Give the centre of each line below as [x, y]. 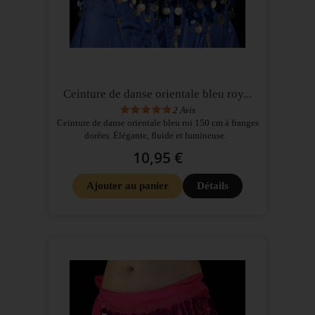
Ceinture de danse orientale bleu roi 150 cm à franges [157, 122]
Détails [213, 185]
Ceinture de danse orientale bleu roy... [157, 94]
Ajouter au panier [128, 185]
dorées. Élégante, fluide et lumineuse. [157, 135]
